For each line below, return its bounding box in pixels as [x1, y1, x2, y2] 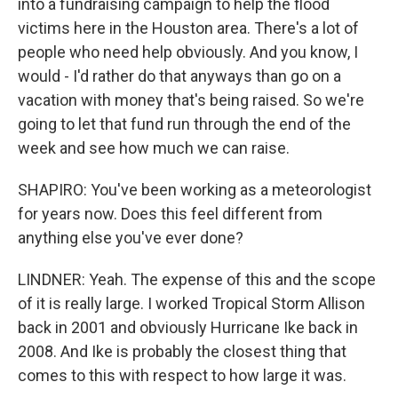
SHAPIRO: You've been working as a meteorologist [18, 180, 371, 199]
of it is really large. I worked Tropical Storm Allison [18, 294, 365, 313]
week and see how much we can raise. [18, 139, 290, 157]
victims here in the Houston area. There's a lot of [18, 19, 359, 37]
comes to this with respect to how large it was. [18, 366, 346, 385]
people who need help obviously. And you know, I [18, 43, 358, 61]
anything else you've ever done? [18, 228, 243, 247]
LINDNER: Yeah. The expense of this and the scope [18, 270, 376, 289]
